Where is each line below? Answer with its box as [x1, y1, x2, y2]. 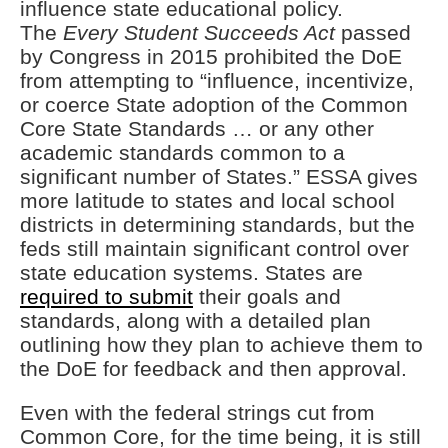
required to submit [20, 285, 193, 309]
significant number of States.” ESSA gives [20, 165, 418, 189]
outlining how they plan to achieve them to [20, 333, 423, 357]
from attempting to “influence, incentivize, [20, 69, 414, 93]
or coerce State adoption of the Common [20, 93, 408, 117]
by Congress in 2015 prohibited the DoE [20, 45, 402, 69]
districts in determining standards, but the [20, 213, 415, 237]
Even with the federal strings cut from [20, 401, 375, 425]
